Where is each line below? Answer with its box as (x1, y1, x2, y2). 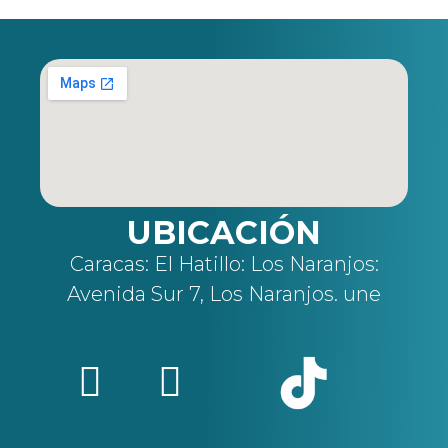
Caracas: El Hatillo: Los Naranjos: (69, 251, 379, 276)
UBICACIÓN (127, 212, 321, 252)
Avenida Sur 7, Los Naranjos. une (67, 281, 381, 306)
